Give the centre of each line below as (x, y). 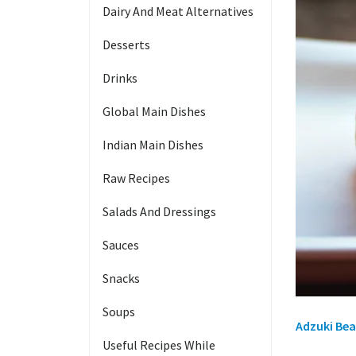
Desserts (126, 44)
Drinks (120, 78)
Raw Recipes (136, 178)
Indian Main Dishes (153, 145)
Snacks (121, 278)
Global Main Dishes (154, 111)
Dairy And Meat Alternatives (178, 11)
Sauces (121, 245)
